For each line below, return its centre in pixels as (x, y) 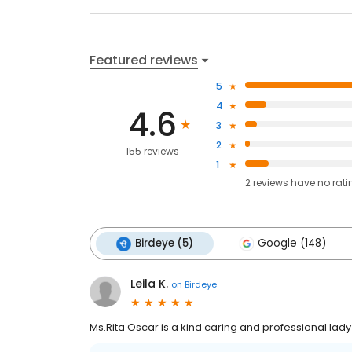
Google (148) (292, 243)
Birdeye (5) (164, 243)
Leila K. (149, 284)
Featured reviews (144, 60)
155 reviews (153, 151)
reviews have (284, 183)
